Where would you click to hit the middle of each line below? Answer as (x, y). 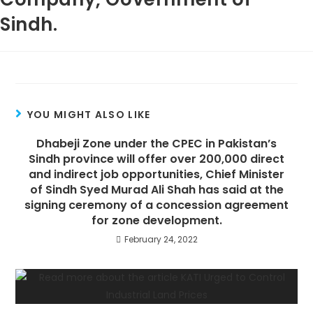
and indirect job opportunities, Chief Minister (156, 174)
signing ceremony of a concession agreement (156, 205)
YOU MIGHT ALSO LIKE (89, 115)
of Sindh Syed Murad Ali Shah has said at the (156, 190)
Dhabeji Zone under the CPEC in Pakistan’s (156, 144)
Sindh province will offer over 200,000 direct (156, 159)
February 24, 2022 (161, 239)
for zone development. (156, 220)
